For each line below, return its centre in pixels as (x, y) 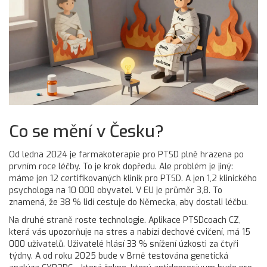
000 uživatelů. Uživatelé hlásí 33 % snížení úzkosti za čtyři (124, 244)
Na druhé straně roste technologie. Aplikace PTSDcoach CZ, (125, 220)
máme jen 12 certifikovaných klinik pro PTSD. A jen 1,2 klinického (133, 178)
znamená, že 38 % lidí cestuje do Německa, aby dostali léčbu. (128, 202)
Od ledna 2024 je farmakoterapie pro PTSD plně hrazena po (126, 155)
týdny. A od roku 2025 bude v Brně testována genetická (119, 256)
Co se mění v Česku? (86, 131)
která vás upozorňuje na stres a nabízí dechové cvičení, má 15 (130, 232)
